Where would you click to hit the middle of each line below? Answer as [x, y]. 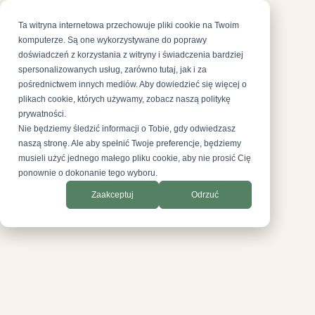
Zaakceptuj [112, 194]
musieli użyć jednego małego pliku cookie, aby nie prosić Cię [135, 159]
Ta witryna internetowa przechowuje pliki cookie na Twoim [129, 26]
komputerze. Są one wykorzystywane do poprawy [113, 40]
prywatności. [43, 114]
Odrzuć [205, 194]
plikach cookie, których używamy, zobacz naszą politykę [125, 99]
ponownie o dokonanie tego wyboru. [88, 173]
